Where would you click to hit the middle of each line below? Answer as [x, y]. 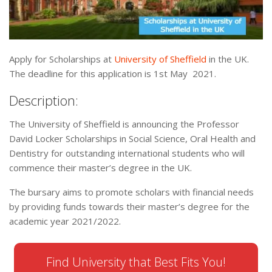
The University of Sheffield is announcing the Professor [124, 124]
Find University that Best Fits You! [136, 262]
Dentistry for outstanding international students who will [127, 153]
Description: [44, 100]
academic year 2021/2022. [65, 221]
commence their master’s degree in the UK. [100, 168]
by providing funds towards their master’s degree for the [129, 207]
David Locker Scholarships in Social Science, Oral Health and [132, 139]
